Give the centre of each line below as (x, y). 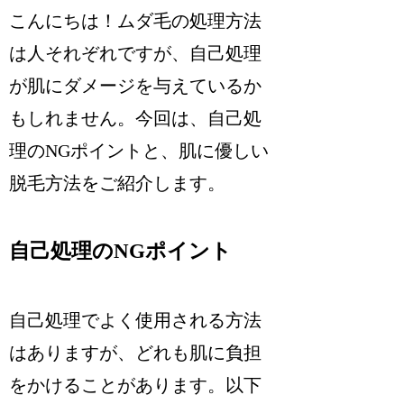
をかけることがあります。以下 (136, 386)
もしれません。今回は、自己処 (136, 119)
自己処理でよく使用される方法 (136, 321)
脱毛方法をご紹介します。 (118, 184)
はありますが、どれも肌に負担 (136, 353)
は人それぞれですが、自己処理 (136, 54)
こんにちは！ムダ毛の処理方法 (136, 21)
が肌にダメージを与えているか (136, 86)
